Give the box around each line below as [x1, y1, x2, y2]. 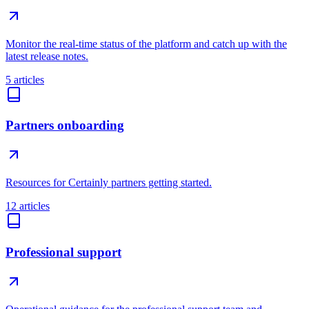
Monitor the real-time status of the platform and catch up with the [6, 37, 287, 50]
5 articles [6, 73, 44, 86]
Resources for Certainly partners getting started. [6, 177, 212, 189]
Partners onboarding [6, 118, 124, 133]
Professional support [6, 244, 121, 259]
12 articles [6, 200, 50, 212]
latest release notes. [6, 50, 88, 62]
